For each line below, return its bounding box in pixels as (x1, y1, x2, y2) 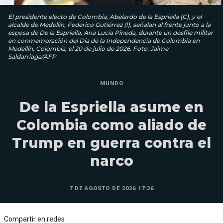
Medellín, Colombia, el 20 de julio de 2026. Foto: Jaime (8, 45, 168, 53)
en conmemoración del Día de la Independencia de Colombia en (8, 37, 200, 45)
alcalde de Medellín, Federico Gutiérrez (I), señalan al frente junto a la (8, 21, 211, 29)
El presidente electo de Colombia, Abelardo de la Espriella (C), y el (8, 13, 202, 21)
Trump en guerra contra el (12, 134, 211, 152)
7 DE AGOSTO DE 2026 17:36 (69, 185, 154, 192)
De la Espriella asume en (19, 99, 204, 116)
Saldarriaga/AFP (8, 53, 56, 61)
